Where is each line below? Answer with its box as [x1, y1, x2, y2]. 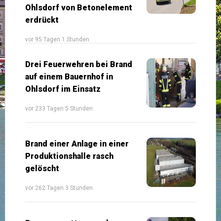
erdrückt [25, 15, 59, 25]
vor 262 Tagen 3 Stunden [25, 184, 93, 191]
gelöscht [25, 163, 59, 173]
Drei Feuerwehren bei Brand [25, 59, 132, 69]
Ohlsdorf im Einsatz [25, 84, 101, 94]
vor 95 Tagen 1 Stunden [25, 36, 89, 43]
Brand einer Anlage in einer [25, 139, 129, 148]
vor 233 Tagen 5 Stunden [25, 105, 93, 112]
